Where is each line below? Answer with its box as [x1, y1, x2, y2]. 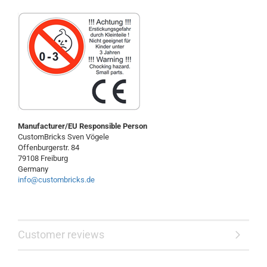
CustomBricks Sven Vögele [18, 132, 109, 141]
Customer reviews [18, 228, 104, 241]
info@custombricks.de [18, 175, 95, 184]
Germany [18, 164, 48, 173]
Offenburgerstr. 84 [18, 143, 79, 152]
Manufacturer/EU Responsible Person [18, 122, 147, 131]
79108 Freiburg [18, 154, 68, 163]
